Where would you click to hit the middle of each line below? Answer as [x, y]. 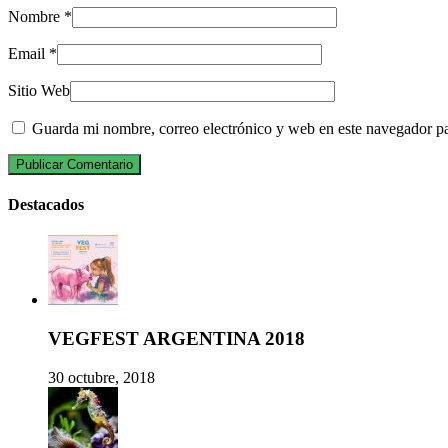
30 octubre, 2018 [101, 377]
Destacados [46, 205]
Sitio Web [39, 90]
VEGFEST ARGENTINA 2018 [176, 339]
